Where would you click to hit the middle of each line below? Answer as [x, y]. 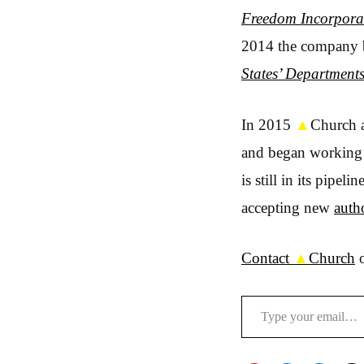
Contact [267, 258]
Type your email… [265, 294]
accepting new [288, 207]
